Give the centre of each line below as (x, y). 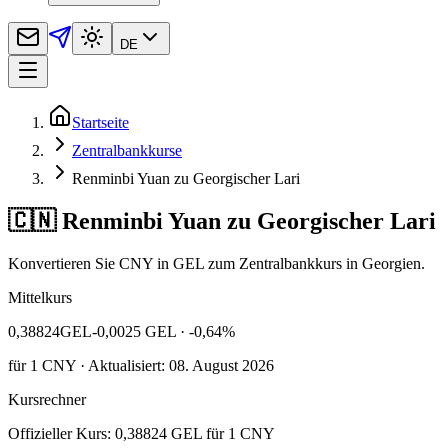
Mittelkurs (40, 297)
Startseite (100, 122)
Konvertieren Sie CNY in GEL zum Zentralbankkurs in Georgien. (216, 263)
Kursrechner (47, 399)
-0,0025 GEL (134, 331)
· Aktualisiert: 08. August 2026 (175, 365)
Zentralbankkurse (127, 150)
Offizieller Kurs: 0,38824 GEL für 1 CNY (141, 433)
